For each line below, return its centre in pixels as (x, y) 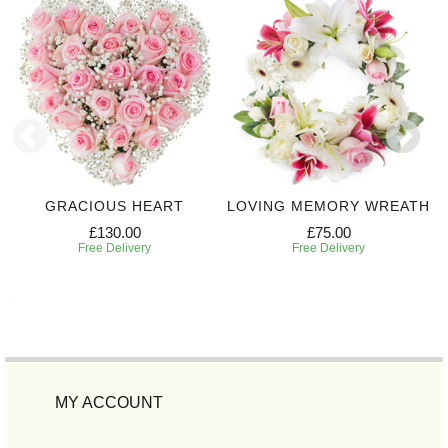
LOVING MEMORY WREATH (328, 206)
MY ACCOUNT (109, 403)
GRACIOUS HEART (114, 206)
